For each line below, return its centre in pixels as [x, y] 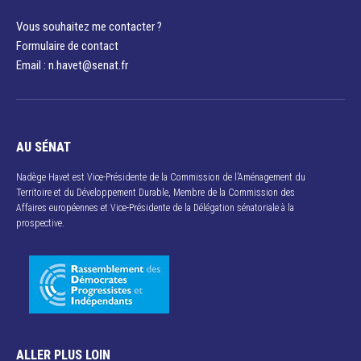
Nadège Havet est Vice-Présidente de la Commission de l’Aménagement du [161, 178]
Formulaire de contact [67, 46]
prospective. [40, 224]
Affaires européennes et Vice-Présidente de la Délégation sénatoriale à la [155, 208]
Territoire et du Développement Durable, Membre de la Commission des [156, 193]
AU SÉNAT [44, 147]
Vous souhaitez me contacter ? [89, 27]
